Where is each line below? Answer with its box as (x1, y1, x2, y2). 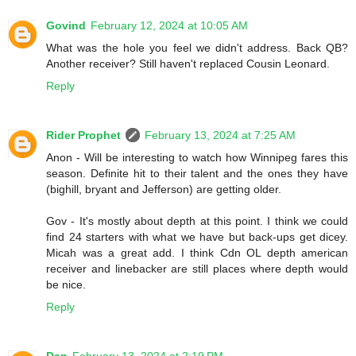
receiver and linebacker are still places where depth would (46, 261, 348, 275)
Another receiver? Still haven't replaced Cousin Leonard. (46, 56, 330, 70)
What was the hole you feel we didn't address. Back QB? (46, 41, 348, 54)
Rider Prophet (46, 128, 121, 141)
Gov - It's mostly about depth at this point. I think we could (46, 214, 348, 227)
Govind (46, 18, 86, 32)
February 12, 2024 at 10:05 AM (91, 18, 248, 32)
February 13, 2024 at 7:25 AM (145, 128, 296, 141)
